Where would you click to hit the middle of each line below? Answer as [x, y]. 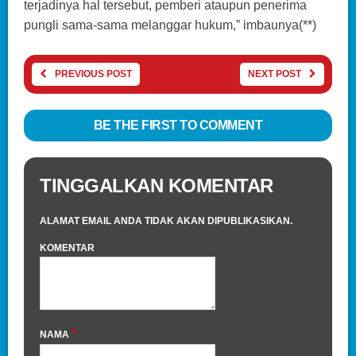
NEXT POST [275, 74]
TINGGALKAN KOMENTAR [157, 185]
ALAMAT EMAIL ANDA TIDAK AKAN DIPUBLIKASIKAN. [166, 221]
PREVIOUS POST [93, 74]
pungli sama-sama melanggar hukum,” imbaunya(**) [170, 25]
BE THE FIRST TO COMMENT [178, 125]
